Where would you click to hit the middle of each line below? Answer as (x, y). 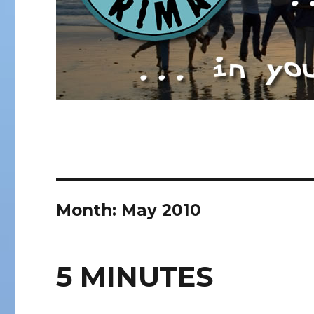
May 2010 (162, 210)
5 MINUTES (135, 276)
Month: (89, 210)
